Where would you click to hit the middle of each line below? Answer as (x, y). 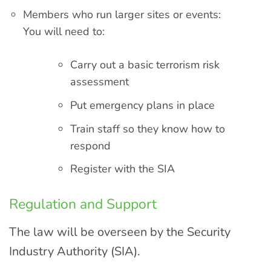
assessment (99, 81)
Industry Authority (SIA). (75, 251)
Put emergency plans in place (142, 105)
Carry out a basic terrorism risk (145, 64)
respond (90, 145)
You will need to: (64, 31)
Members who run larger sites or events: (122, 14)
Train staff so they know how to (147, 129)
